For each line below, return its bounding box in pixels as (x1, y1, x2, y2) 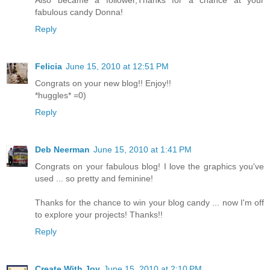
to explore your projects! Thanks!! (35, 209, 163, 219)
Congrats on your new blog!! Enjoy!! (35, 78, 171, 88)
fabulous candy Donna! (35, 7, 123, 17)
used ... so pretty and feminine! (35, 173, 153, 183)
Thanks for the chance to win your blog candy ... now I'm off (35, 197, 264, 207)
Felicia (35, 61, 62, 71)
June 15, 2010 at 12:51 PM (66, 61, 169, 71)
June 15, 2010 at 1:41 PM (93, 144, 192, 154)
